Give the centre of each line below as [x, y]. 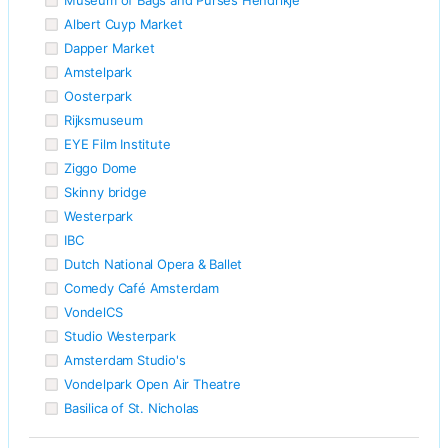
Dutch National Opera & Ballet [153, 263]
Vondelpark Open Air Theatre [152, 383]
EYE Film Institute [117, 143]
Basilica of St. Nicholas [132, 407]
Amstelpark [98, 71]
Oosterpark [98, 95]
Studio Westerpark [120, 335]
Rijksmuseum [103, 119]
